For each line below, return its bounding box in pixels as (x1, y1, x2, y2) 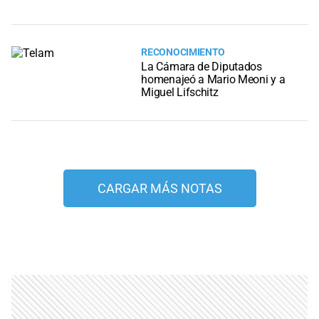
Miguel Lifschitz (141, 85, 219, 100)
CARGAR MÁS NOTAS (97, 181, 222, 197)
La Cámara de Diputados (141, 60, 262, 74)
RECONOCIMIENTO (141, 46, 226, 59)
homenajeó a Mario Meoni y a (141, 73, 286, 87)
